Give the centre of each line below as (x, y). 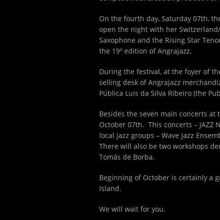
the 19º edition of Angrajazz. (146, 51)
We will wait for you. (132, 209)
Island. (110, 188)
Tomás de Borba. (127, 157)
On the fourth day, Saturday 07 (150, 18)
